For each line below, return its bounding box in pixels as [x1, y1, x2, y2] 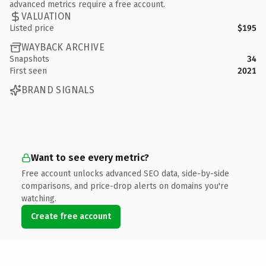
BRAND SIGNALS [21, 84, 95, 96]
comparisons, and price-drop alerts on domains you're [21, 180, 229, 191]
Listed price [9, 23, 54, 33]
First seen [9, 65, 47, 76]
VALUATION [21, 11, 72, 22]
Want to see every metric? [31, 151, 149, 163]
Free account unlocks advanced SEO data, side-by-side [21, 168, 229, 179]
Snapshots [9, 53, 49, 64]
